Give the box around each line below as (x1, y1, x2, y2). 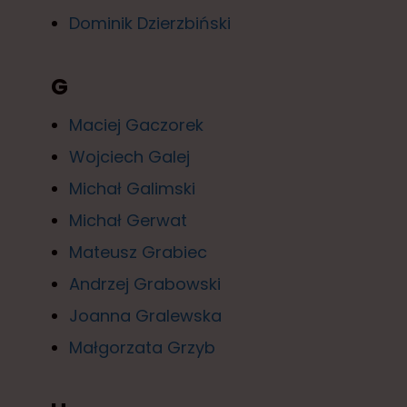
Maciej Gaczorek (69, 113, 203, 136)
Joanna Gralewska (69, 303, 222, 327)
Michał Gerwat (69, 208, 187, 232)
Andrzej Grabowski (69, 272, 221, 295)
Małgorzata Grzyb (69, 335, 215, 359)
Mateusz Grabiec (69, 240, 207, 263)
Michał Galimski (69, 176, 195, 200)
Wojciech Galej (69, 144, 190, 168)
